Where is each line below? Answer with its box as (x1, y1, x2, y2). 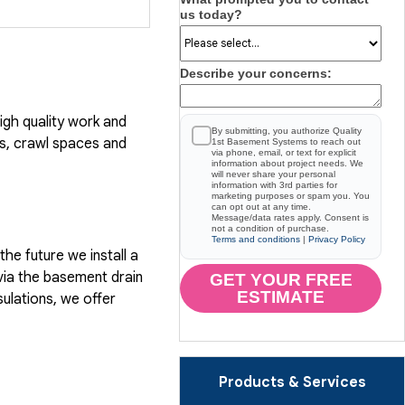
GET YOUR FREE (209, 269, 353, 289)
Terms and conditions (212, 233, 300, 244)
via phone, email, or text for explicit (212, 146, 356, 157)
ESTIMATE (237, 287, 325, 306)
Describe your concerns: (180, 65, 332, 80)
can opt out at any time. (212, 201, 311, 212)
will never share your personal (212, 168, 335, 179)
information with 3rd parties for (212, 179, 337, 190)
